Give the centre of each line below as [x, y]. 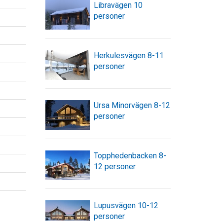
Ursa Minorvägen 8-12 [132, 106]
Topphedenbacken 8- [130, 155]
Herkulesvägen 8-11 [129, 55]
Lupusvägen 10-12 [126, 206]
